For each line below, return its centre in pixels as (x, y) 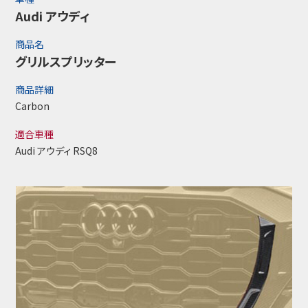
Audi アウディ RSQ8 (57, 151)
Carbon (33, 106)
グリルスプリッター (66, 61)
